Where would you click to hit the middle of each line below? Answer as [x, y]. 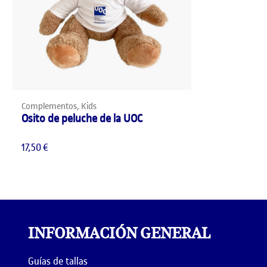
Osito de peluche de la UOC [82, 118]
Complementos [49, 106]
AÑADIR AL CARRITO [133, 101]
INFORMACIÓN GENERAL [119, 233]
